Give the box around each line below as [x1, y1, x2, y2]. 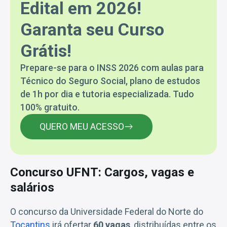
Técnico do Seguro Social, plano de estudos [20, 75, 200, 86]
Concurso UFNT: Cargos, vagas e [10, 165, 194, 179]
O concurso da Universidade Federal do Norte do [10, 206, 203, 217]
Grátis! [20, 40, 71, 61]
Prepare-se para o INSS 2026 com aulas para [20, 62, 204, 73]
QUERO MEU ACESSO [40, 121, 124, 132]
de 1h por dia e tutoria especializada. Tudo [20, 88, 194, 99]
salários [10, 180, 54, 195]
